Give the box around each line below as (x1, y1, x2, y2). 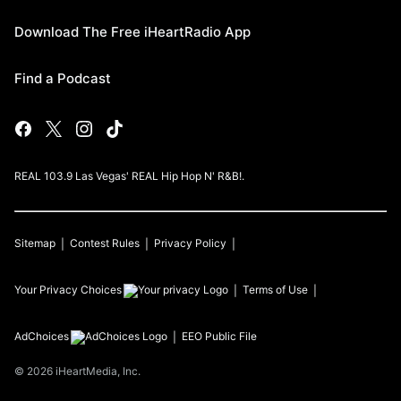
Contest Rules (70, 236, 140, 251)
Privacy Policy (154, 236, 226, 251)
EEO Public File (182, 329, 257, 344)
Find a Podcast (14, 70, 111, 88)
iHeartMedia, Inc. (55, 364, 141, 379)
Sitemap (14, 236, 55, 251)
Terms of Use (243, 283, 308, 297)
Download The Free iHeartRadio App (14, 23, 251, 41)
